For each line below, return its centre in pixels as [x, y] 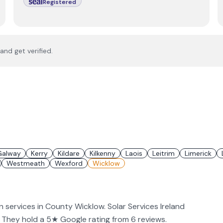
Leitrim [164, 153]
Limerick [198, 153]
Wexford [69, 163]
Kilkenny [103, 153]
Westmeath [26, 163]
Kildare [69, 153]
